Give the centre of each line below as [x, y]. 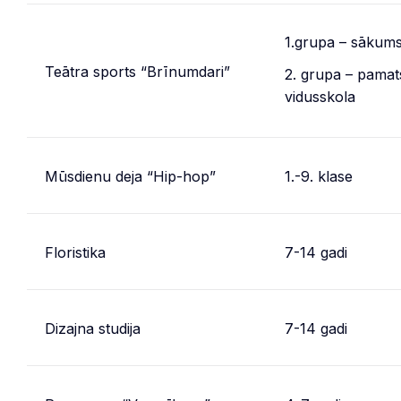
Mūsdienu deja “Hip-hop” [130, 176]
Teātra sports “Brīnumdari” [137, 72]
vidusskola [320, 97]
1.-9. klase [319, 176]
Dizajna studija [93, 328]
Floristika [75, 252]
